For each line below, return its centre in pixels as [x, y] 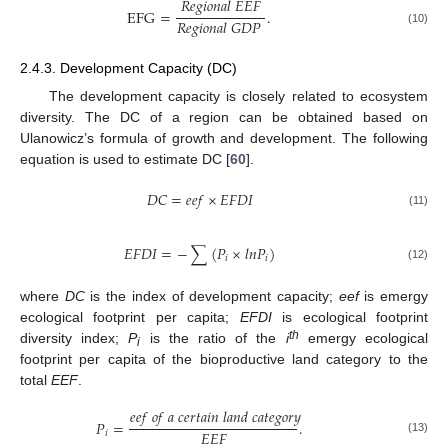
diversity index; [74, 337]
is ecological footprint [350, 316]
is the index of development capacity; [211, 295]
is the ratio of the [213, 337]
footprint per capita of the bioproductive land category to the [224, 358]
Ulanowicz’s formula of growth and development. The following [224, 137]
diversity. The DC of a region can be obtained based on [224, 116]
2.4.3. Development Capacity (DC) [128, 68]
